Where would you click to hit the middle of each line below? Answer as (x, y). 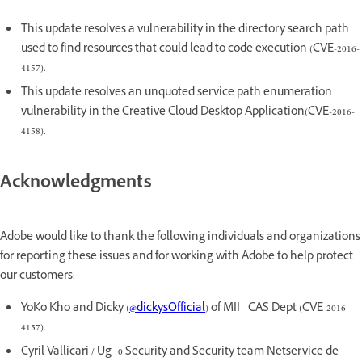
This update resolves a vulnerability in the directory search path (185, 31)
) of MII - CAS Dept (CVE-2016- (277, 309)
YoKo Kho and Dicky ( (75, 309)
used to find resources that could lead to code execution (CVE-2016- (190, 50)
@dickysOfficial (167, 309)
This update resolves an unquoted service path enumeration (177, 94)
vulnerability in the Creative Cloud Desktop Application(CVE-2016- (188, 113)
